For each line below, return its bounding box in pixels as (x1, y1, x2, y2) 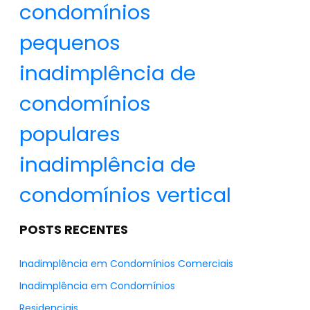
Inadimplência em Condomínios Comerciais (19, 257, 233, 271)
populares (19, 120, 120, 149)
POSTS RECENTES (19, 221, 128, 239)
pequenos (19, 28, 120, 57)
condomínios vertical (19, 181, 231, 210)
